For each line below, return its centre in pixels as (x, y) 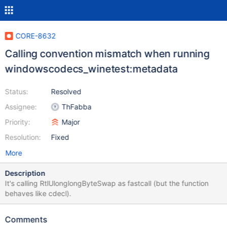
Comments (26, 219)
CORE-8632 (35, 36)
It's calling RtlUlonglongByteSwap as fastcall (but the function (107, 183)
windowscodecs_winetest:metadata (91, 69)
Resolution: (23, 137)
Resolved (66, 91)
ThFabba (77, 107)
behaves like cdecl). (38, 193)
